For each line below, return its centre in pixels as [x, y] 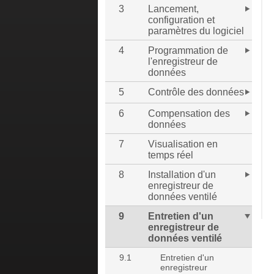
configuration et [181, 20]
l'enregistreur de [183, 61]
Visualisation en [183, 144]
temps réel [171, 155]
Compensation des [189, 113]
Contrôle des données [196, 92]
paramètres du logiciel [196, 31]
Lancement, [173, 9]
